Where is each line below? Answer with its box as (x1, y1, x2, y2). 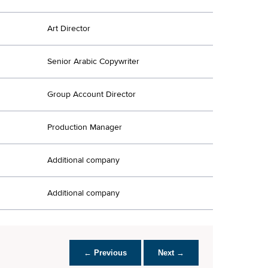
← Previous (84, 248, 127, 257)
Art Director (47, 23, 90, 34)
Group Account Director (47, 89, 136, 100)
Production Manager (47, 121, 122, 133)
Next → (158, 248, 184, 257)
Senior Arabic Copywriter (47, 56, 139, 67)
